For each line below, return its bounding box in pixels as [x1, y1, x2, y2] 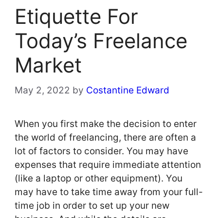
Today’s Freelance [15, 28, 187, 54]
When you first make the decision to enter [15, 118, 197, 129]
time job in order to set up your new [15, 200, 169, 211]
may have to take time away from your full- [15, 186, 203, 198]
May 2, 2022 [15, 84, 70, 96]
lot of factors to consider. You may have [15, 145, 188, 157]
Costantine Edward [86, 84, 169, 96]
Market [15, 53, 82, 78]
